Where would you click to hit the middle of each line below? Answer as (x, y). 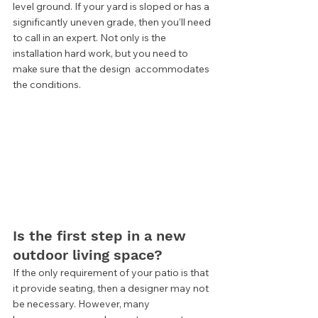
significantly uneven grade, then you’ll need (113, 22)
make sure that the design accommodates (112, 68)
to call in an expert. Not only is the (91, 37)
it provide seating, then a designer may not (112, 289)
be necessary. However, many (82, 304)
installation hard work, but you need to (102, 53)
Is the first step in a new (102, 236)
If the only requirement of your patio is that (112, 273)
